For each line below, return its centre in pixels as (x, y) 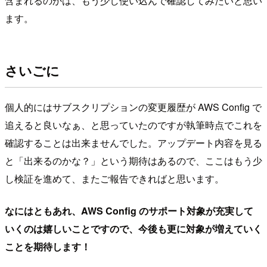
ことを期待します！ (48, 246)
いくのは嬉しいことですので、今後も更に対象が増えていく (133, 228)
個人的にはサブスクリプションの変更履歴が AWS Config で (133, 107)
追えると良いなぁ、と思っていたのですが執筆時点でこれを (133, 125)
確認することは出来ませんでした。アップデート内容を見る (133, 142)
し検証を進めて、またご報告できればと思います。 (114, 178)
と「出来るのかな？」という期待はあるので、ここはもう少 (133, 160)
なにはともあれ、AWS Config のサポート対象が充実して (129, 210)
